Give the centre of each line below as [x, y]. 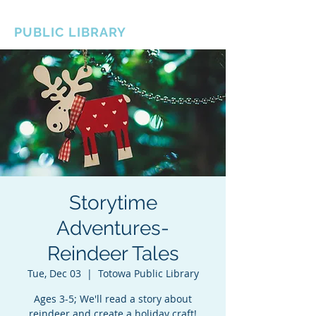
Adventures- [113, 228]
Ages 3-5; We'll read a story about [113, 299]
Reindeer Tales [113, 254]
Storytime [113, 203]
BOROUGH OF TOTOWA [92, 17]
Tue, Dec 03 [54, 273]
